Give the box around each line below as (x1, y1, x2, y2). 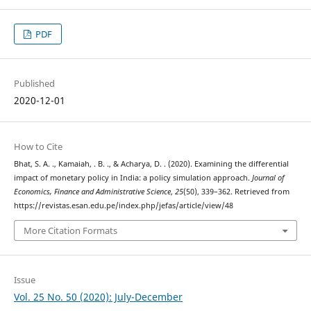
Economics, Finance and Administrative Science (13, 187, 171, 197)
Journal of (251, 173, 285, 183)
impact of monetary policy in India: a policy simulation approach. (13, 173, 252, 183)
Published (13, 77, 55, 90)
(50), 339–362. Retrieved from (183, 187, 289, 197)
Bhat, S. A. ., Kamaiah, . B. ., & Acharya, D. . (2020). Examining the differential (13, 159, 289, 169)
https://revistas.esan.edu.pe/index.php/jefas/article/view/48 (13, 201, 233, 211)
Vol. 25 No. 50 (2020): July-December (13, 289, 183, 303)
